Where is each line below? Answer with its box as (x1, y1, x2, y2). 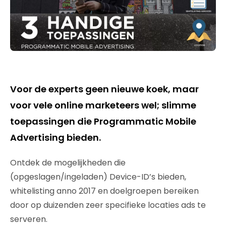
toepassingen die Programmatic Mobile (10, 115, 196, 128)
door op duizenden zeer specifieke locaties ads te (10, 199, 206, 211)
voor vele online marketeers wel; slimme (10, 99, 196, 111)
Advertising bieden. (10, 131, 101, 144)
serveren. (10, 213, 47, 225)
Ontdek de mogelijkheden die (10, 157, 126, 168)
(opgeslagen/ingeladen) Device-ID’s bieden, (10, 171, 186, 183)
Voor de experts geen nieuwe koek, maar (10, 83, 199, 95)
